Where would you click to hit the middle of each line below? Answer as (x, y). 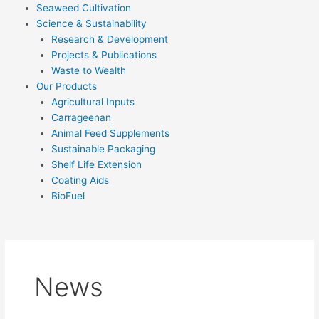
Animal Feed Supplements (110, 133)
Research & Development (109, 39)
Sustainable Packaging (103, 148)
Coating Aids (80, 180)
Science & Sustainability (92, 23)
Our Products (67, 86)
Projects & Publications (104, 54)
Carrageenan (81, 117)
